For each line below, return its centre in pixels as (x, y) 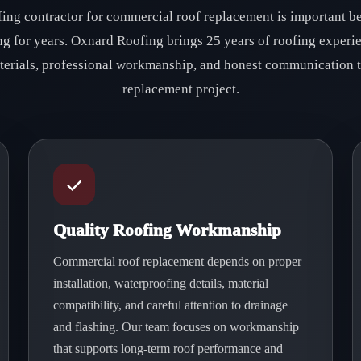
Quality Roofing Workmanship (168, 230)
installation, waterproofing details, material (161, 283)
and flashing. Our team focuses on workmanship (176, 327)
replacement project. (180, 89)
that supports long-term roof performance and (168, 349)
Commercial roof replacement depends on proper (178, 261)
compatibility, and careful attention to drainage (171, 305)
